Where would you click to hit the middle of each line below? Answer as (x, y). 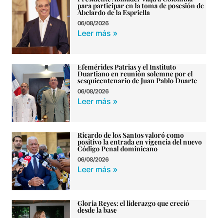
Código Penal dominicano (118, 149)
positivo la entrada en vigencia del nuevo (140, 142)
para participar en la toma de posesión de (141, 6)
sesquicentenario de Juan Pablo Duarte (137, 81)
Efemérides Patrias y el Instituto (127, 67)
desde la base (97, 210)
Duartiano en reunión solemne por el (135, 74)
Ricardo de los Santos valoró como (131, 135)
